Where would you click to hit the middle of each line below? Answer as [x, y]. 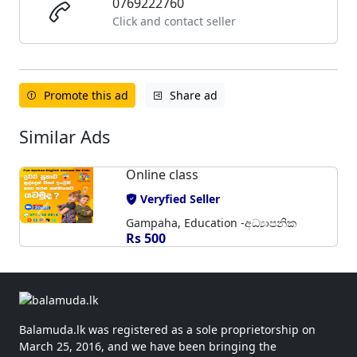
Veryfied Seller [180, 198]
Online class [162, 174]
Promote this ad [86, 95]
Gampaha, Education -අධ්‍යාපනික [211, 222]
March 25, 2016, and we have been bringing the [148, 346]
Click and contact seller [174, 21]
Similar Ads [65, 136]
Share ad [194, 95]
